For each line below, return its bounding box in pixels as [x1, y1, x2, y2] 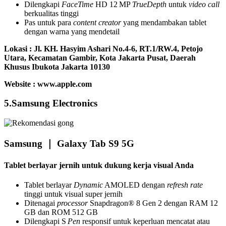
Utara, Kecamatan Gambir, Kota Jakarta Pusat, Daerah [4, 53, 196, 62]
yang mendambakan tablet [121, 18, 206, 27]
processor [57, 199, 88, 208]
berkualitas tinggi [24, 9, 79, 18]
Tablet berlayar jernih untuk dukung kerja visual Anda [4, 160, 194, 169]
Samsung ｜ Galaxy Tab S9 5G [4, 138, 134, 149]
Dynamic [74, 181, 104, 190]
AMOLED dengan [104, 181, 167, 190]
